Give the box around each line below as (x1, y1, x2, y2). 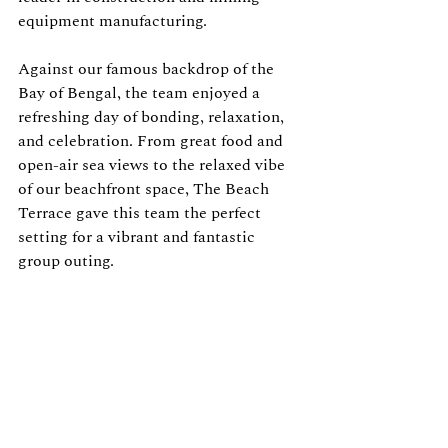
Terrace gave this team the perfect (18, 201, 265, 225)
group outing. (18, 249, 114, 273)
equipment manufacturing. (18, 9, 207, 33)
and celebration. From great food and (18, 129, 287, 153)
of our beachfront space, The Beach (18, 177, 273, 201)
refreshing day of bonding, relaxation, (18, 105, 288, 129)
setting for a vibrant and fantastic (18, 225, 259, 249)
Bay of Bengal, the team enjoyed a (18, 81, 264, 105)
